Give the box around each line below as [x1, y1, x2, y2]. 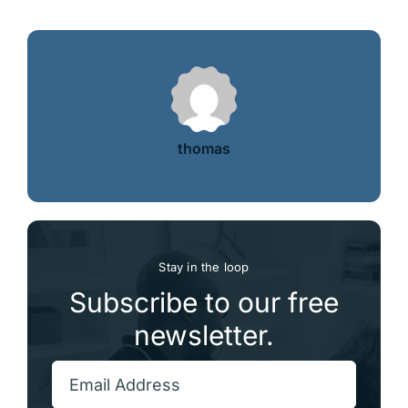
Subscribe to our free [69, 285, 339, 319]
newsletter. [134, 318, 274, 352]
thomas [178, 138, 230, 158]
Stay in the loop [158, 259, 250, 274]
